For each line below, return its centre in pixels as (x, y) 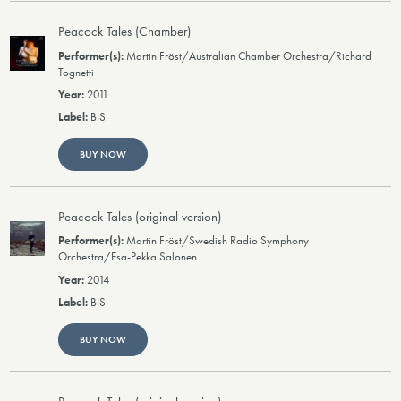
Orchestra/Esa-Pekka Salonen (128, 257)
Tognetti (77, 72)
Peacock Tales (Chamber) (125, 32)
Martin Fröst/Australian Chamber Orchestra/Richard (249, 56)
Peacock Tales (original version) (140, 217)
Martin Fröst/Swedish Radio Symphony (218, 241)
